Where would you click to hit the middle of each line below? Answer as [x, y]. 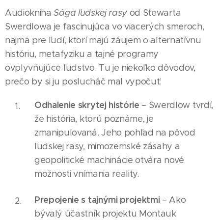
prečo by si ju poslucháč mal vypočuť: [83, 81]
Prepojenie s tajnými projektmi [97, 199]
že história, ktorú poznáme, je [94, 119]
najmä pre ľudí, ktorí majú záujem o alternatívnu [103, 40]
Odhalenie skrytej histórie [87, 105]
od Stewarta [154, 13]
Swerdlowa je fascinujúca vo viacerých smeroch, [105, 26]
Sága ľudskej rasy [91, 13]
